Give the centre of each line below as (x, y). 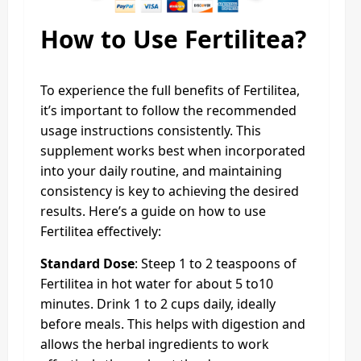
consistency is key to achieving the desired (170, 191)
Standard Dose (87, 264)
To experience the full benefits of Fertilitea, (170, 91)
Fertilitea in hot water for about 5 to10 (157, 284)
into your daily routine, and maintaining (161, 171)
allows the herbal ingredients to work (155, 344)
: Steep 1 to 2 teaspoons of (216, 264)
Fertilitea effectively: (101, 232)
